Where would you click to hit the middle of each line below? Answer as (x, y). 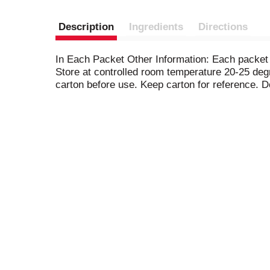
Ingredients (156, 27)
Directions (223, 27)
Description (86, 27)
